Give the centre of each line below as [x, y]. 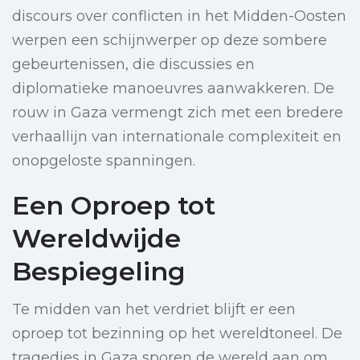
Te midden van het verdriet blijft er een [154, 310]
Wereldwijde [96, 239]
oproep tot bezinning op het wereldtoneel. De [177, 334]
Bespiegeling [99, 272]
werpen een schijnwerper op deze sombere [170, 41]
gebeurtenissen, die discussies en [133, 65]
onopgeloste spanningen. [104, 161]
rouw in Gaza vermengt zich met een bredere [178, 113]
